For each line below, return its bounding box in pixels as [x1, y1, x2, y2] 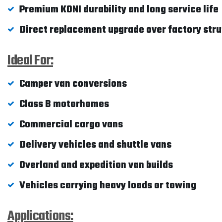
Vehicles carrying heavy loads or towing [19, 178, 196, 193]
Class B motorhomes [19, 97, 109, 112]
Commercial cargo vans [19, 117, 123, 132]
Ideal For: [7, 50, 53, 71]
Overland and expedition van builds [19, 158, 173, 173]
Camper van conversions [19, 76, 127, 92]
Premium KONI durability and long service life [19, 2, 219, 17]
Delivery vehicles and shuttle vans [19, 137, 171, 153]
